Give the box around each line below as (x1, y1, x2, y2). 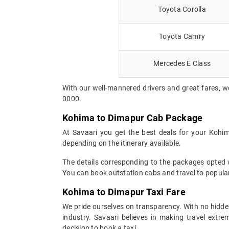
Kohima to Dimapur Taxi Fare (62, 186, 186, 197)
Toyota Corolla (158, 5, 206, 13)
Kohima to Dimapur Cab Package (62, 112, 203, 123)
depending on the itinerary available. (62, 139, 181, 147)
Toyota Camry (159, 32, 205, 40)
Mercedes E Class (153, 59, 211, 67)
